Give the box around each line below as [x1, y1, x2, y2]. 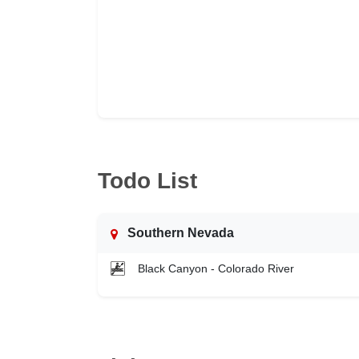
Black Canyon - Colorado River [138, 261, 294, 275]
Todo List [98, 168, 197, 194]
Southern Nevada [127, 225, 234, 240]
